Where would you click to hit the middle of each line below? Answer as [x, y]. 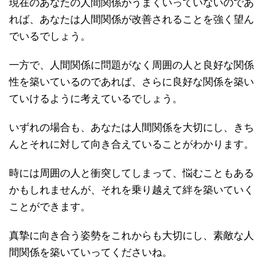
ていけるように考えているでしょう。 [96, 98]
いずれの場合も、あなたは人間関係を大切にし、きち [131, 127]
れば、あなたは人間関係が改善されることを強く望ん [131, 19]
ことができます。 [50, 207]
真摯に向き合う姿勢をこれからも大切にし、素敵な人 [131, 235]
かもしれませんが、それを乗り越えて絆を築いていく [131, 190]
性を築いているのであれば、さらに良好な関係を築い [131, 82]
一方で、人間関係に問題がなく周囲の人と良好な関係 [131, 65]
